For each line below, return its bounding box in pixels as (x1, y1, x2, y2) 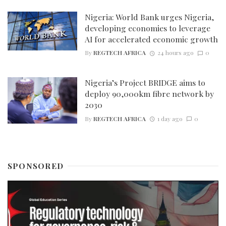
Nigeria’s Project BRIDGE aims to (84, 77, 205, 88)
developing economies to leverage (84, 22, 210, 33)
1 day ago (157, 114, 183, 123)
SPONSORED (8, 160, 64, 172)
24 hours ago (157, 48, 194, 57)
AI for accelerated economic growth (84, 33, 218, 44)
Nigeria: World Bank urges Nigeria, (84, 11, 214, 22)
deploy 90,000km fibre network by (84, 88, 214, 99)
